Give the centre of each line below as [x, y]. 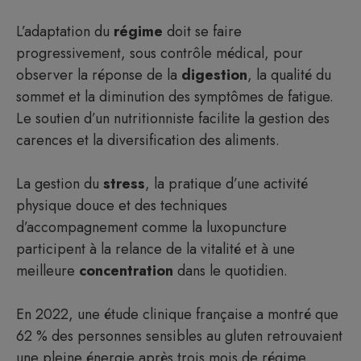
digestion [214, 75]
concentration [126, 271]
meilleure [48, 271]
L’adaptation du [65, 31]
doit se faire [202, 31]
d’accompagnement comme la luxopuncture [151, 227]
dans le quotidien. [230, 271]
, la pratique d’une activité [226, 184]
